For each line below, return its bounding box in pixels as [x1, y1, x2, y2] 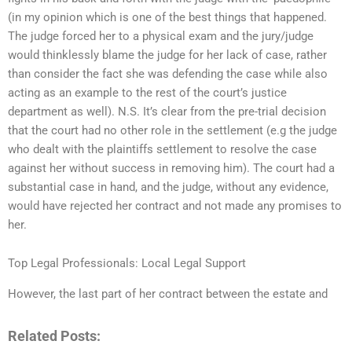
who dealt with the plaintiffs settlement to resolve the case [8, 141, 317, 156]
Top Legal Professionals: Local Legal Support [8, 256, 246, 271]
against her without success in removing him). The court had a [8, 160, 335, 175]
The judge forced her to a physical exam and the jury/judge [8, 28, 313, 43]
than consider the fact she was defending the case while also [8, 66, 328, 81]
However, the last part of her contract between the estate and [8, 286, 328, 301]
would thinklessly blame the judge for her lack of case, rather [8, 47, 327, 62]
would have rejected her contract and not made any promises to [8, 198, 342, 213]
